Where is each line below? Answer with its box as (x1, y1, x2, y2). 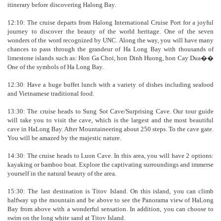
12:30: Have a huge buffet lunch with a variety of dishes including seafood (7, 80, 214, 88)
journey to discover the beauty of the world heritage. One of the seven (7, 27, 214, 35)
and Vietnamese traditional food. (7, 89, 94, 97)
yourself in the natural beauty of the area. (7, 169, 116, 177)
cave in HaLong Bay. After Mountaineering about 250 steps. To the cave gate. (7, 125, 214, 133)
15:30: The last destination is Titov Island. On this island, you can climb (7, 187, 214, 195)
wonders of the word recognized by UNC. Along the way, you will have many (7, 36, 214, 44)
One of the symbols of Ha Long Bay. (7, 63, 104, 71)
